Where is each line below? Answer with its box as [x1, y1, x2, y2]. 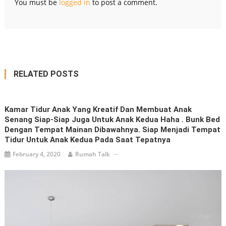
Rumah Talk [75, 150, 110, 159]
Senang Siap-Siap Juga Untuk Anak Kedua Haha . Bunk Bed [5, 115, 220, 125]
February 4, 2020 [13, 150, 61, 159]
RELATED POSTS [13, 69, 79, 79]
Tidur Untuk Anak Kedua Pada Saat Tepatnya [5, 135, 171, 145]
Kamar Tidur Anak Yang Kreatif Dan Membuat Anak [5, 105, 192, 115]
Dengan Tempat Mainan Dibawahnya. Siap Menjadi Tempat [5, 125, 221, 135]
